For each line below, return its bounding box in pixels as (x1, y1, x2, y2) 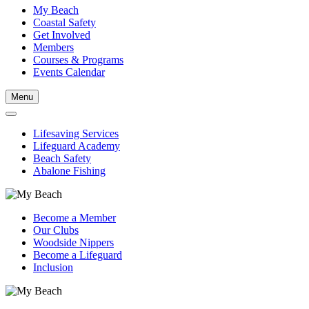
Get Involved (33, 29, 90, 41)
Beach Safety (33, 152, 91, 165)
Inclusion (33, 261, 73, 274)
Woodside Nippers (33, 237, 114, 249)
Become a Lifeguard (33, 249, 122, 261)
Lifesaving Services (33, 128, 119, 140)
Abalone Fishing (33, 165, 106, 177)
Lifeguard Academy (33, 140, 120, 152)
